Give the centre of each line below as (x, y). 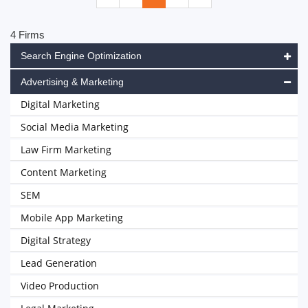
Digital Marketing (60, 104)
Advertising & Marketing (72, 82)
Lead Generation (59, 263)
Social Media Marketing (75, 127)
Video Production (60, 286)
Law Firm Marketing (66, 150)
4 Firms (27, 35)
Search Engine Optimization (81, 56)
